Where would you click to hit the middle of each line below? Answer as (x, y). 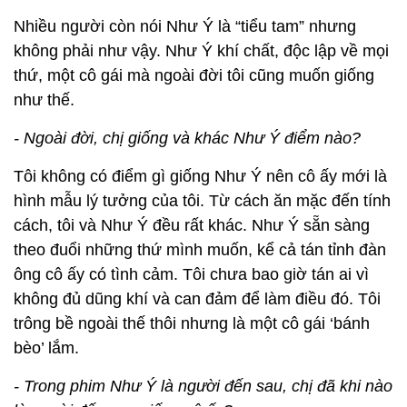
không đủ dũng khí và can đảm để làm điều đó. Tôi (197, 299)
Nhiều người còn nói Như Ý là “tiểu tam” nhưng (185, 27)
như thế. (46, 100)
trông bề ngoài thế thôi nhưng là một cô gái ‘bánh (192, 324)
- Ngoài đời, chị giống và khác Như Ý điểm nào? (187, 139)
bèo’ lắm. (49, 348)
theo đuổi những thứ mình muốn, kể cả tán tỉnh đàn (200, 250)
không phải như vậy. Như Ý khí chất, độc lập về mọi (201, 51)
